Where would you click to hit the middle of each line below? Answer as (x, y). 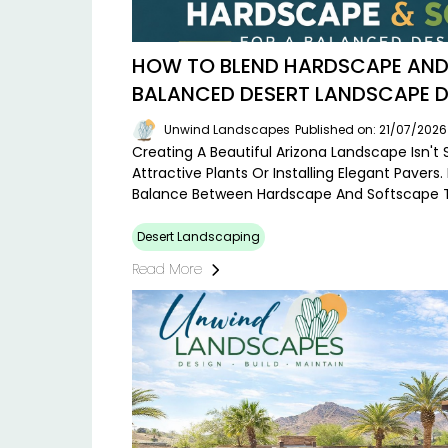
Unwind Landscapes (227, 130)
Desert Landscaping (198, 237)
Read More (167, 269)
